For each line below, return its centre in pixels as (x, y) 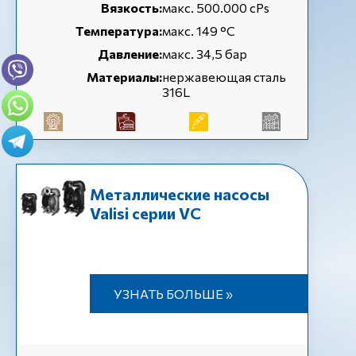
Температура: (119, 31)
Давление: (130, 54)
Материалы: (124, 77)
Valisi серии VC (145, 213)
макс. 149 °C (199, 31)
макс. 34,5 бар (205, 54)
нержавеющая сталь (224, 77)
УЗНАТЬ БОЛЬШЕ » (173, 294)
